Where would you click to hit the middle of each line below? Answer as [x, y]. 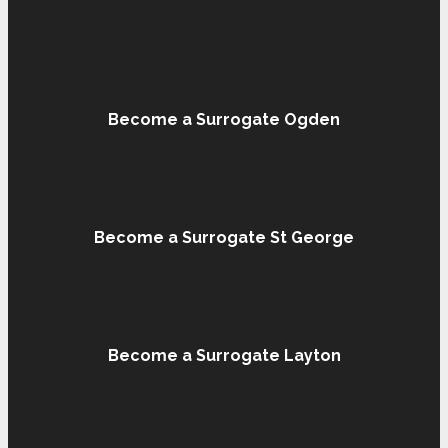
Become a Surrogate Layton [224, 356]
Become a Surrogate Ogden [224, 120]
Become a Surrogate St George [224, 238]
